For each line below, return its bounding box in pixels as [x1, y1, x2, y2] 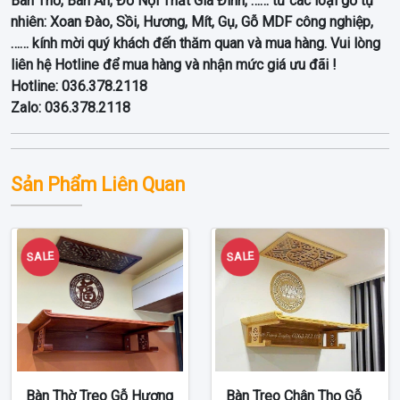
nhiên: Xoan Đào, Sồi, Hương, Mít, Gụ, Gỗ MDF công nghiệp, [11, 12, 373, 30]
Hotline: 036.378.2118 [11, 77, 147, 95]
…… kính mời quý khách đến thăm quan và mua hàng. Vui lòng [11, 34, 380, 52]
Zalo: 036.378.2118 [11, 98, 130, 116]
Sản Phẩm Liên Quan [11, 172, 185, 196]
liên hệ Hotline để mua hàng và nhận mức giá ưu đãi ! [11, 55, 337, 73]
